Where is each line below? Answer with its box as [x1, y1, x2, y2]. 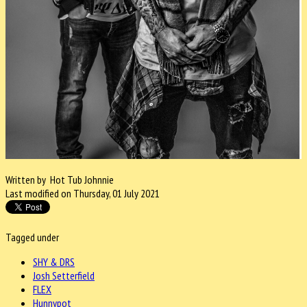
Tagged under [5, 230, 59, 245]
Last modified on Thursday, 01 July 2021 [5, 186, 160, 201]
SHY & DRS [33, 255, 75, 269]
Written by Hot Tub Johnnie [5, 173, 114, 187]
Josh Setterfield [33, 269, 95, 283]
